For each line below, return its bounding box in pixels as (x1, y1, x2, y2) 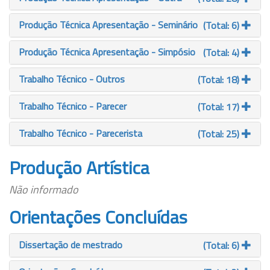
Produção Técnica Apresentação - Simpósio (19, 45, 195, 59)
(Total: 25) (198, 127, 242, 141)
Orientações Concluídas (9, 203, 187, 231)
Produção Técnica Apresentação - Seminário (19, 17, 198, 32)
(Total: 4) (203, 45, 242, 60)
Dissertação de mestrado (19, 237, 122, 252)
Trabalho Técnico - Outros (19, 72, 125, 86)
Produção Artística (9, 154, 149, 181)
